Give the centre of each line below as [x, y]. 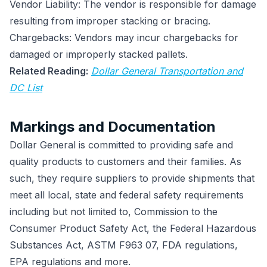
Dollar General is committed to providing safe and [121, 145]
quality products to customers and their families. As [125, 161]
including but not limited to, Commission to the [114, 211]
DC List [26, 87]
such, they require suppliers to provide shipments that [132, 178]
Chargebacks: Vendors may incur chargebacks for [124, 37]
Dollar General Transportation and [167, 71]
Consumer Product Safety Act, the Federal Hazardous [133, 228]
